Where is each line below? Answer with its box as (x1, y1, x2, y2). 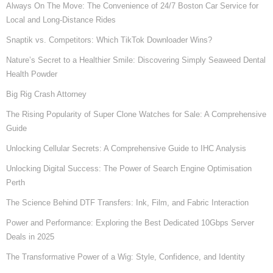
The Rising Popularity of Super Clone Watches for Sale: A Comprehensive (6, 109, 266, 119)
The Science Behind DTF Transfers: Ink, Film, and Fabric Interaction (6, 197, 249, 207)
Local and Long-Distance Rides (6, 15, 116, 24)
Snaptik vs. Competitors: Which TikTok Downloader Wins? (6, 35, 212, 44)
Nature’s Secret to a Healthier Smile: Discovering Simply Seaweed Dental (6, 55, 266, 65)
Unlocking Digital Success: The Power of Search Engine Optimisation (6, 163, 252, 173)
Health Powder (6, 69, 57, 79)
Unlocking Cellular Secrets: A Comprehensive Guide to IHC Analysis (6, 143, 246, 153)
